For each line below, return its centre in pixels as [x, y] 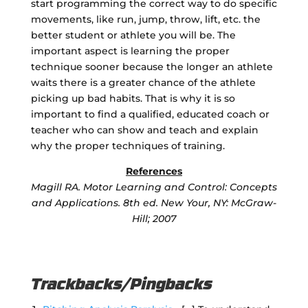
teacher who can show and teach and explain [144, 130]
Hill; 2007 [154, 218]
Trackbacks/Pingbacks [121, 285]
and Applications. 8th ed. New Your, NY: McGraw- [154, 202]
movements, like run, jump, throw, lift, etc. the [145, 19]
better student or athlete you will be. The [133, 35]
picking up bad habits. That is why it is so [133, 98]
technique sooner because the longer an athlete [152, 66]
